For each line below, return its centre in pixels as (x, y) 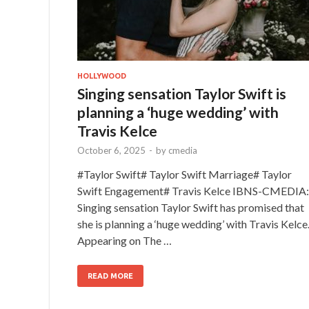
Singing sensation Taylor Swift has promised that (191, 207)
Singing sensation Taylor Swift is (182, 93)
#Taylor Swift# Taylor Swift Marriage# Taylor (185, 174)
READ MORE (110, 276)
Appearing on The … (124, 240)
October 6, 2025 (111, 150)
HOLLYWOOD (102, 76)
